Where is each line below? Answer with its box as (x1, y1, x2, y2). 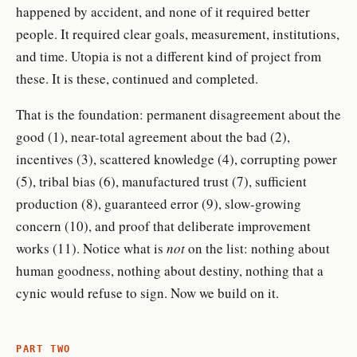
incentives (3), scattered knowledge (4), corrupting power (16, 149, 337, 168)
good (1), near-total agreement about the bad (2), (16, 127, 290, 146)
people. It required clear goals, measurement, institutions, (16, 24, 339, 43)
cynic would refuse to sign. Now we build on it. (16, 283, 279, 302)
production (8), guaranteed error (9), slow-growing (16, 194, 301, 213)
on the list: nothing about (185, 238, 330, 257)
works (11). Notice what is (16, 238, 167, 257)
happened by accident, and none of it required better (16, 2, 310, 21)
